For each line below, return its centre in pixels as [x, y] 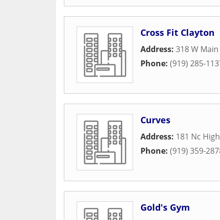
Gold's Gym [165, 207]
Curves [155, 120]
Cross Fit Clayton [178, 32]
